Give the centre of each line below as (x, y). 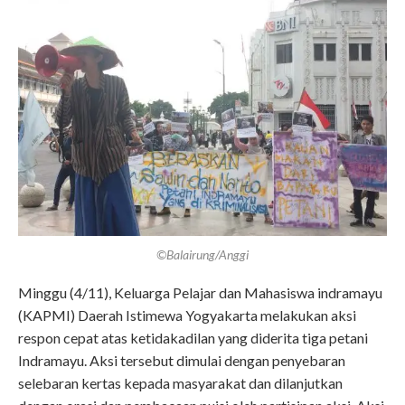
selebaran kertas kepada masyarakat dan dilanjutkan (180, 383)
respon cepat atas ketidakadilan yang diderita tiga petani (193, 338)
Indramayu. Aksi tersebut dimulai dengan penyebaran (182, 361)
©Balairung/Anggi (202, 255)
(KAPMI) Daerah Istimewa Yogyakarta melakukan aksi (187, 316)
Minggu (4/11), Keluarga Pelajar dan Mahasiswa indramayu (200, 293)
